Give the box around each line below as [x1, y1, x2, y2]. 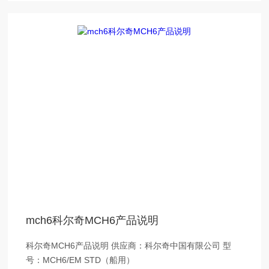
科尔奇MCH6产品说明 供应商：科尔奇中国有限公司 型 [26, 241, 112, 250]
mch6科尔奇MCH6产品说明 [26, 214, 159, 226]
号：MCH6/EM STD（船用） [26, 255, 135, 265]
